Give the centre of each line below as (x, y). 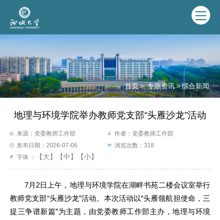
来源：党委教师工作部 (46, 134)
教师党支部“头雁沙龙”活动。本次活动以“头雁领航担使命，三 (110, 198)
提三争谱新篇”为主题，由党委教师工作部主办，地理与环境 (110, 212)
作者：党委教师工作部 (144, 134)
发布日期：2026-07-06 (47, 146)
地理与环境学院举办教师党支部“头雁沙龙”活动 (110, 115)
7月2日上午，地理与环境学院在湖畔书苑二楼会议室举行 (117, 185)
